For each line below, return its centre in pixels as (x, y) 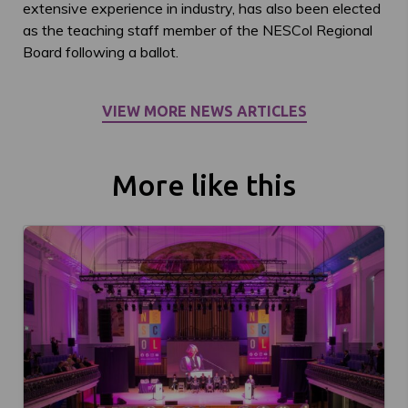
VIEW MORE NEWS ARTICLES (204, 111)
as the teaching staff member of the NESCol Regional (198, 30)
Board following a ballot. (101, 51)
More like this (204, 184)
